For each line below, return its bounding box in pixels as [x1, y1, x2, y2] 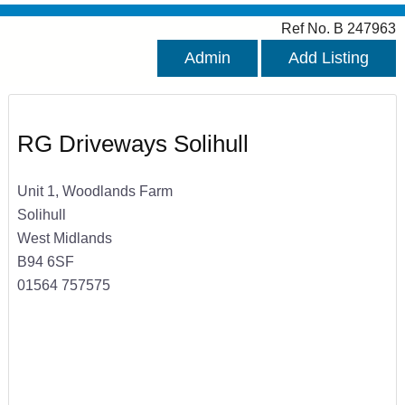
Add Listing [288, 49, 369, 68]
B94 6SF [16, 252, 74, 269]
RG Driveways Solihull [16, 130, 249, 158]
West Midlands [16, 229, 112, 246]
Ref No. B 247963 [281, 20, 396, 37]
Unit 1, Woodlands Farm [16, 182, 173, 199]
